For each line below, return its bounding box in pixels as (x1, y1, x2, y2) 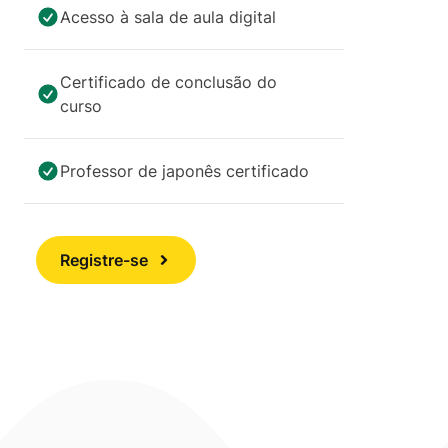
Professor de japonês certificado (60, 161, 309, 182)
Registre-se (60, 250, 148, 271)
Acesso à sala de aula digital (60, 7, 276, 28)
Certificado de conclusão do (60, 72, 277, 93)
